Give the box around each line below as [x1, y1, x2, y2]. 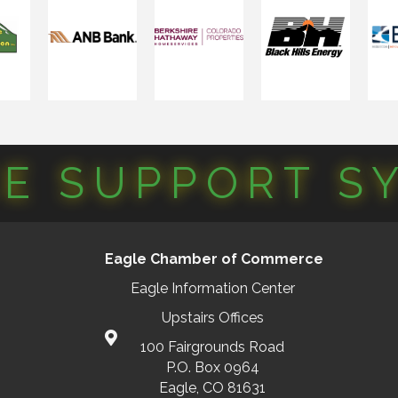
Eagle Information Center [130, 279, 295, 297]
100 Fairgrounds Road [140, 338, 284, 355]
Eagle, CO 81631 [159, 378, 266, 396]
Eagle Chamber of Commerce [76, 250, 323, 267]
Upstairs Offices [161, 308, 264, 326]
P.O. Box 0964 [165, 358, 259, 376]
